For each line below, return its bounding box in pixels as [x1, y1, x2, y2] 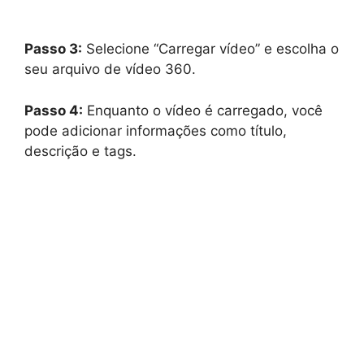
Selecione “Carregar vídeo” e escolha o [82, 41, 339, 58]
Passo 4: [24, 102, 83, 119]
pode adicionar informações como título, [24, 122, 287, 139]
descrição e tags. [24, 142, 136, 159]
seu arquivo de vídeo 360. [24, 61, 196, 78]
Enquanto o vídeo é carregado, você [83, 102, 323, 119]
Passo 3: [24, 41, 82, 58]
